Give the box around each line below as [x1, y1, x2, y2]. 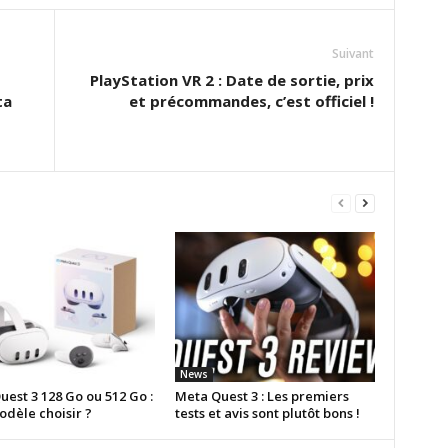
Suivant [331, 45, 374, 62]
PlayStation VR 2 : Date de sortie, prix [89, 70, 374, 90]
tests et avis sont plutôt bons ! [174, 404, 360, 422]
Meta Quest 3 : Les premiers [174, 387, 349, 405]
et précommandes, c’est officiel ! [128, 91, 374, 111]
